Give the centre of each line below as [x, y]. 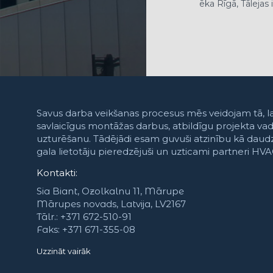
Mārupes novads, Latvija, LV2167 [111, 204]
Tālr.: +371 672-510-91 [84, 216]
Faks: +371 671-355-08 [86, 229]
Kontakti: [57, 172]
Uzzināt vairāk [64, 251]
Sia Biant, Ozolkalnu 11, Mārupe [110, 191]
